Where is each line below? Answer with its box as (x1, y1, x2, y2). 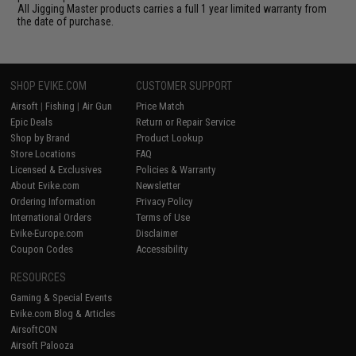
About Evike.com (10, 180, 80, 192)
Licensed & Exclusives (10, 164, 103, 176)
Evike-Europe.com (10, 227, 84, 239)
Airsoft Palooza (10, 339, 75, 351)
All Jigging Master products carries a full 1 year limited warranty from (17, 2, 327, 15)
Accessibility (136, 243, 188, 255)
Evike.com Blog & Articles (10, 308, 116, 319)
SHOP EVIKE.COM (10, 79, 87, 92)
